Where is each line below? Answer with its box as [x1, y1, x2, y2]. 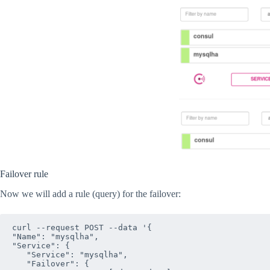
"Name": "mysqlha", [12, 232, 99, 242]
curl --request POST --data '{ [12, 223, 152, 233]
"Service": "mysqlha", [12, 250, 128, 260]
